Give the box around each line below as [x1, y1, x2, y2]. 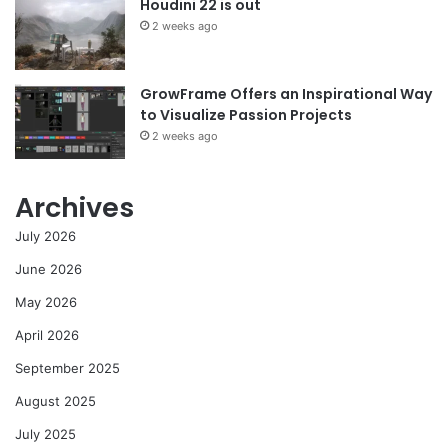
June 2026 [15, 260, 82, 277]
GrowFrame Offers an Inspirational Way [140, 83, 432, 104]
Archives [15, 188, 134, 226]
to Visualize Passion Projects [140, 104, 352, 125]
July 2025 [15, 425, 76, 442]
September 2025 [15, 359, 120, 376]
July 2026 [15, 227, 76, 244]
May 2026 [15, 293, 77, 310]
